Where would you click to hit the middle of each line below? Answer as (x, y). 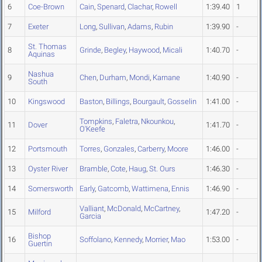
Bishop (39, 236)
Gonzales (119, 149)
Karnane (166, 78)
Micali (173, 50)
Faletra (127, 122)
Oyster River (48, 169)
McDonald (124, 209)
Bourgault (149, 102)
